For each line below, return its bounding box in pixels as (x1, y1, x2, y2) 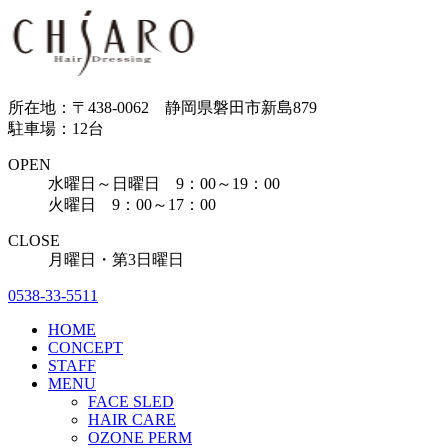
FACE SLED (88, 393, 174, 410)
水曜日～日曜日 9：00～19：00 (48, 175, 280, 192)
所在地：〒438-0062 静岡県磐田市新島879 (8, 99, 317, 116)
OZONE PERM (88, 429, 192, 446)
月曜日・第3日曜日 (48, 251, 184, 268)
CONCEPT (48, 339, 123, 356)
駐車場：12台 (8, 120, 104, 137)
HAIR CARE (88, 411, 176, 428)
